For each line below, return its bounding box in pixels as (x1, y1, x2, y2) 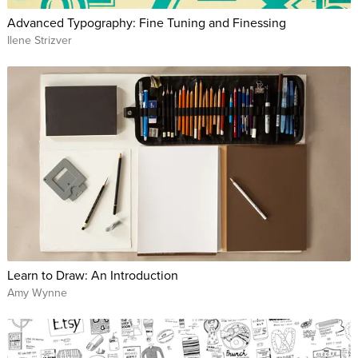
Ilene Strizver (6, 32, 72, 49)
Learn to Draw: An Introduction (6, 266, 178, 284)
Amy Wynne (6, 284, 67, 301)
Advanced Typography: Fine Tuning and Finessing (6, 14, 286, 32)
